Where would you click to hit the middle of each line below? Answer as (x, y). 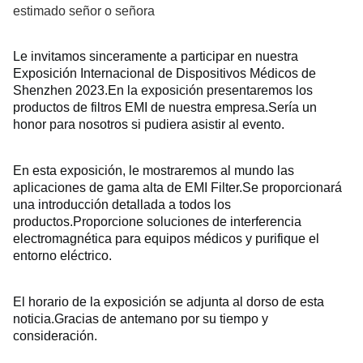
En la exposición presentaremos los (210, 90)
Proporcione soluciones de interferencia (187, 222)
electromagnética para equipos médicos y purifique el (166, 239)
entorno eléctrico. (62, 256)
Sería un (293, 107)
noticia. (34, 319)
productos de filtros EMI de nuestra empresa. (141, 107)
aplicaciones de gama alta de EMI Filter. (128, 188)
